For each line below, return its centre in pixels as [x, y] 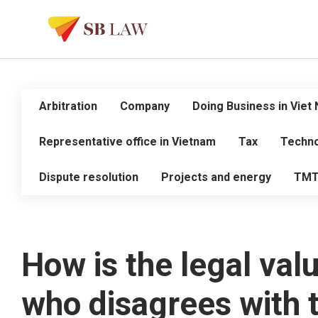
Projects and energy [216, 177]
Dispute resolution [89, 177]
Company [145, 106]
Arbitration [68, 106]
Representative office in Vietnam [127, 142]
